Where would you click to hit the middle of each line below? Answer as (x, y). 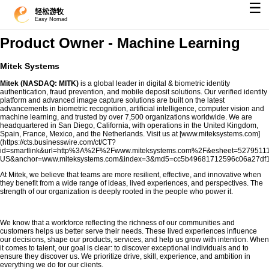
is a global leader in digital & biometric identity (154, 84)
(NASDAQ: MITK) (50, 84)
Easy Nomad (51, 19)
